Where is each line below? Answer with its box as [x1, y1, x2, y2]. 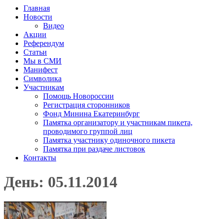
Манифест [23, 66, 58, 74]
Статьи [23, 48, 47, 57]
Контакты [23, 153, 56, 162]
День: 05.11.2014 [4, 173, 117, 191]
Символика [23, 74, 62, 83]
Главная [23, 4, 50, 13]
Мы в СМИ [23, 57, 62, 66]
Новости [23, 13, 52, 22]
